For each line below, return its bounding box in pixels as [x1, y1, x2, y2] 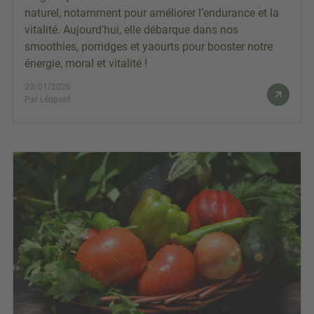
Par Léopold [25, 94, 70, 104]
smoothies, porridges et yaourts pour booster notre [25, 39, 273, 53]
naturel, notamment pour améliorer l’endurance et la [25, 6, 279, 20]
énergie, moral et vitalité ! [25, 56, 147, 70]
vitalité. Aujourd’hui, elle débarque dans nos [25, 22, 238, 36]
